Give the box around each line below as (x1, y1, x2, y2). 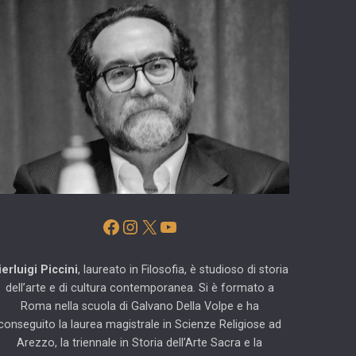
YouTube (157, 215, 233, 238)
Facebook (100, 215, 184, 238)
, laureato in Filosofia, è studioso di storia (78, 262, 289, 277)
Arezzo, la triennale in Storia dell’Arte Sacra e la (17, 335, 263, 350)
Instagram (119, 215, 208, 238)
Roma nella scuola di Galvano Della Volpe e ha (20, 299, 259, 313)
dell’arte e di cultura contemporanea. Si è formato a (5, 281, 274, 295)
